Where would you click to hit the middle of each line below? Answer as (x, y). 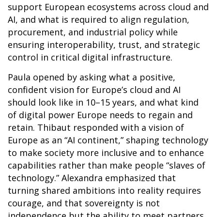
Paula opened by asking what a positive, (92, 77)
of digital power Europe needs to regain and (100, 115)
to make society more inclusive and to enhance (106, 153)
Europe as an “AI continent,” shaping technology (108, 140)
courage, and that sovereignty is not (84, 203)
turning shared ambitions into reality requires (104, 191)
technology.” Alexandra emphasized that (92, 178)
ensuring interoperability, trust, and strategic (104, 45)
